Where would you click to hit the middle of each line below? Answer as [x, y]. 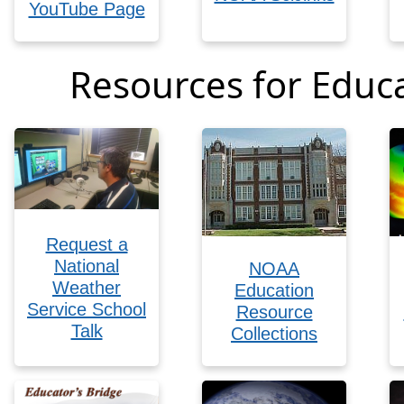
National [87, 266]
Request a [87, 244]
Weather [87, 287]
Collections [274, 333]
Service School [87, 309]
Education [274, 290]
